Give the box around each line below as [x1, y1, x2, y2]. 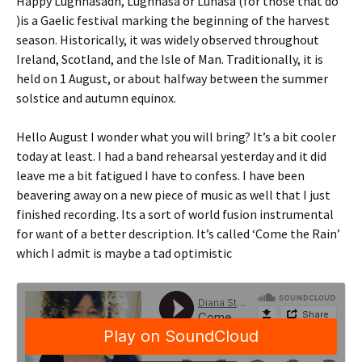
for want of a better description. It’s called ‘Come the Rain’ [16, 225, 340, 242]
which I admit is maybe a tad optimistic [16, 245, 232, 262]
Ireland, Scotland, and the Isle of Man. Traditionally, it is [16, 51, 323, 68]
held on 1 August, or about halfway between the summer [16, 70, 328, 87]
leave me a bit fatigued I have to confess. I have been [16, 167, 305, 184]
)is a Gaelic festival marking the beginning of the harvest [16, 12, 330, 29]
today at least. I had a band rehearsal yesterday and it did [16, 148, 326, 165]
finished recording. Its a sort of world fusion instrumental [16, 206, 334, 223]
